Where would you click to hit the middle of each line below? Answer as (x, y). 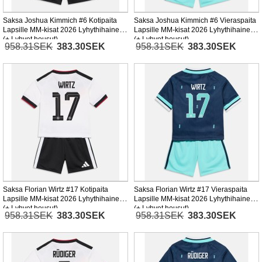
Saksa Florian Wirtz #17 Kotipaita (56, 190)
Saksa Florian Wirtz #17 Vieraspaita (191, 190)
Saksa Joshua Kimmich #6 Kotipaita (60, 21)
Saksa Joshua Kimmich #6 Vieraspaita (195, 21)
